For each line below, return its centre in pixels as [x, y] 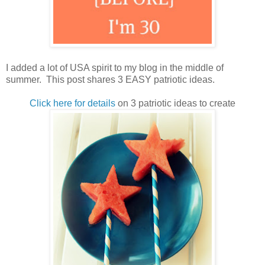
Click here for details [72, 103]
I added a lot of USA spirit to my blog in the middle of [115, 67]
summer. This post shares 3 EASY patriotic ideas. [110, 79]
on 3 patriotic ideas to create [175, 103]
